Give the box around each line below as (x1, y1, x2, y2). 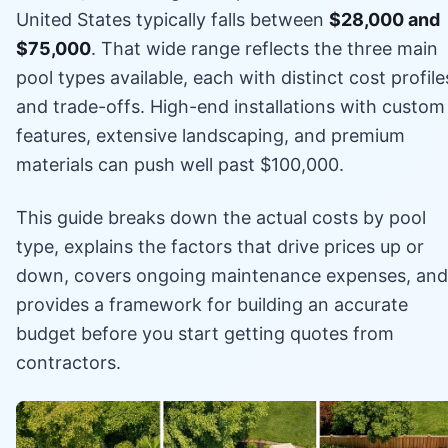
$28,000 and (329, 8, 440, 30)
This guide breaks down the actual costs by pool (16, 206, 426, 228)
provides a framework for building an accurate (16, 293, 408, 315)
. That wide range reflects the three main (91, 37, 438, 59)
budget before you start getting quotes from (16, 322, 394, 344)
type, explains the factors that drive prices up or (16, 235, 424, 257)
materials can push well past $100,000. (16, 153, 344, 175)
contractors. (16, 351, 121, 373)
